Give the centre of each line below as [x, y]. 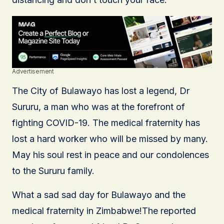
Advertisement [33, 71]
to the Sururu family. [53, 170]
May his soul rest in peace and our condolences [110, 154]
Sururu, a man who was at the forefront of [98, 106]
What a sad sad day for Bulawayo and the [99, 194]
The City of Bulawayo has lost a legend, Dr [101, 90]
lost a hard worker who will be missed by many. [110, 138]
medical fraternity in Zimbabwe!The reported [104, 210]
